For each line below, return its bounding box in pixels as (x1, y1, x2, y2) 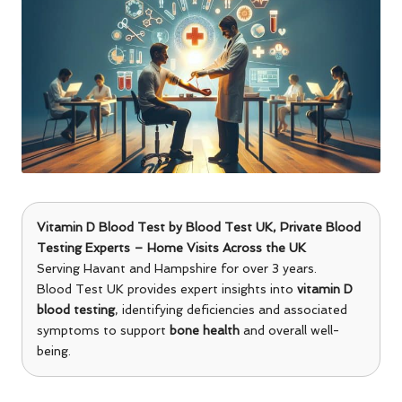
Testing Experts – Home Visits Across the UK (37, 240, 306, 255)
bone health (170, 322, 240, 337)
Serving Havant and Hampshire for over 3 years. (37, 260, 317, 275)
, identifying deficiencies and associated (115, 301, 347, 317)
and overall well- (240, 322, 339, 337)
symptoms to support (37, 322, 170, 337)
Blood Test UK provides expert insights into (37, 281, 297, 296)
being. (37, 343, 71, 358)
